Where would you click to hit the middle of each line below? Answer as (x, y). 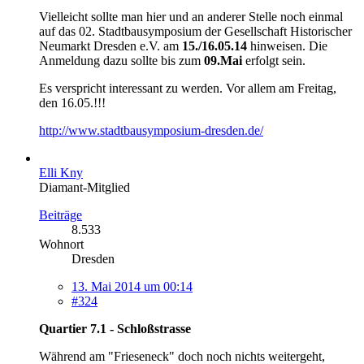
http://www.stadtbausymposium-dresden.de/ (151, 130)
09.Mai (223, 60)
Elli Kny (61, 172)
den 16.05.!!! (72, 102)
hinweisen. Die (287, 45)
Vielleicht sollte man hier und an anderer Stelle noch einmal (191, 16)
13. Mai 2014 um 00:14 (132, 286)
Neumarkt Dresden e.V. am (110, 45)
